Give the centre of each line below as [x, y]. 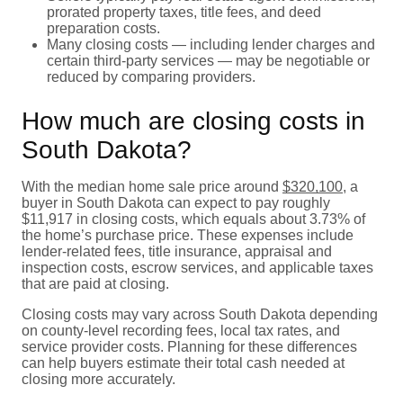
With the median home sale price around [152, 186]
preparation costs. [103, 28]
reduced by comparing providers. [151, 76]
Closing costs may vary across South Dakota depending [200, 314]
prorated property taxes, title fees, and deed [184, 12]
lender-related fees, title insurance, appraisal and [177, 251]
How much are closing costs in [193, 121]
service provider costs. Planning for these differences [189, 346]
